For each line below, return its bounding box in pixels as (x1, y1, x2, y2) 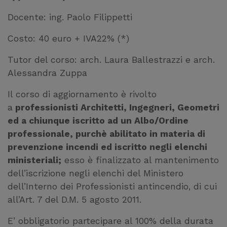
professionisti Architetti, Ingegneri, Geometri (13, 102, 219, 112)
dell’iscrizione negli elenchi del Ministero (8, 168, 183, 178)
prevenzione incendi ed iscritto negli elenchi (8, 142, 207, 152)
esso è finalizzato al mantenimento (61, 155, 219, 165)
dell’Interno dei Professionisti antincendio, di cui (8, 181, 217, 192)
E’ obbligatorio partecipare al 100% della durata (8, 216, 213, 226)
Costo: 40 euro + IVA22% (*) (8, 33, 129, 44)
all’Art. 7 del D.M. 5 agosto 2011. (8, 195, 141, 205)
